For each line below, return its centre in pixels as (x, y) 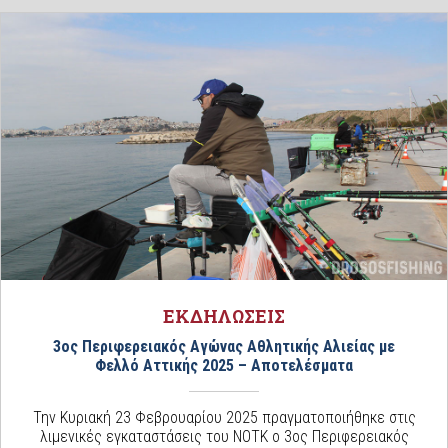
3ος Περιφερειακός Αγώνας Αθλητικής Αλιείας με (224, 347)
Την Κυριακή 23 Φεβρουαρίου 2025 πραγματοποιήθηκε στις (224, 418)
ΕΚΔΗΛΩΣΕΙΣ (224, 316)
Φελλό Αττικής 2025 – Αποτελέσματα (224, 366)
